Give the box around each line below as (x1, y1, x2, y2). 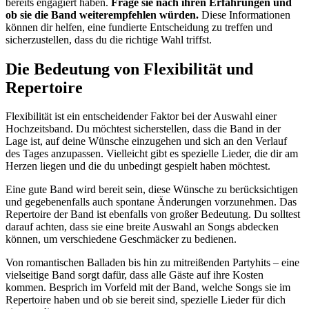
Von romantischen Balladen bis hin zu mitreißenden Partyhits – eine (6, 257, 299, 269)
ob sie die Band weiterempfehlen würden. (6, 8, 199, 21)
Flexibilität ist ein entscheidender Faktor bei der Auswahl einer (6, 110, 277, 123)
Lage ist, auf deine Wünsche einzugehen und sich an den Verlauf (6, 135, 287, 148)
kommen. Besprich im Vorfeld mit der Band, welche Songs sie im (6, 281, 290, 294)
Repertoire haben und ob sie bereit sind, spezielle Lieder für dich (6, 294, 286, 306)
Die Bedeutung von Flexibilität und (6, 59, 253, 78)
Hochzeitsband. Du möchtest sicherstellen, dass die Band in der (6, 123, 281, 135)
